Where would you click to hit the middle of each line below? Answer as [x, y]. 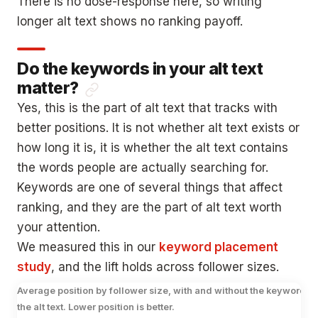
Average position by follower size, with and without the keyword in [167, 291]
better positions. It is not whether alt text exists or [158, 128]
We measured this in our [88, 247]
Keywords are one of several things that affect [150, 188]
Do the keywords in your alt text [140, 69]
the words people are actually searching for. [143, 168]
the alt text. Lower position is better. [96, 307]
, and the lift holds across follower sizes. [165, 267]
